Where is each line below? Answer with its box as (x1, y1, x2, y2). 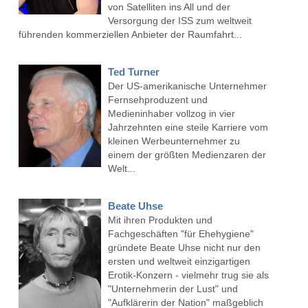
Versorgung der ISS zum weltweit (107, 15, 252, 27)
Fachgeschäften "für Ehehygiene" (107, 228, 254, 240)
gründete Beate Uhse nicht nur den (107, 242, 261, 254)
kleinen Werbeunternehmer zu (107, 135, 240, 147)
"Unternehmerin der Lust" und (107, 283, 238, 295)
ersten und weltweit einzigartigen (107, 256, 250, 267)
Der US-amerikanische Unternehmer (107, 80, 267, 92)
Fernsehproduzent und (107, 94, 208, 106)
